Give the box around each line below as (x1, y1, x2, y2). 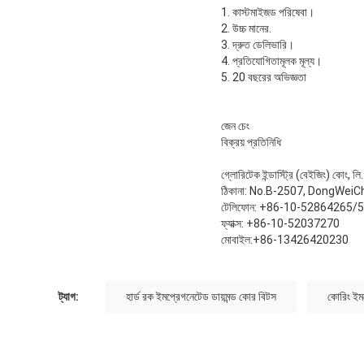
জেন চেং (221, 119, 249, 133)
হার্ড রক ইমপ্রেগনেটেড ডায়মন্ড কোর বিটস (126, 290, 276, 304)
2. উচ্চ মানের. (221, 22, 271, 36)
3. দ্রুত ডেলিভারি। (221, 38, 294, 52)
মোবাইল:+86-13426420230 (221, 233, 349, 247)
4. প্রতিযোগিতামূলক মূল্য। (221, 54, 322, 68)
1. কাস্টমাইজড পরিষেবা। (221, 6, 314, 19)
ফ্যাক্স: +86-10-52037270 (221, 217, 340, 231)
